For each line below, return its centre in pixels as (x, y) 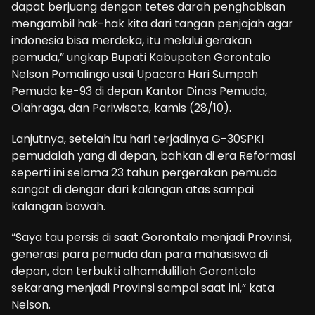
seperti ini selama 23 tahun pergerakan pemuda (144, 172)
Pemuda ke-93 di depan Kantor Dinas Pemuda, (139, 91)
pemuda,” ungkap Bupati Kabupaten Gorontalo (141, 57)
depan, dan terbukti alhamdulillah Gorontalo (134, 271)
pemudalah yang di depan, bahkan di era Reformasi (153, 155)
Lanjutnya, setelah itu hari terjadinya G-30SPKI (137, 139)
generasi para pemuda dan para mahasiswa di (140, 254)
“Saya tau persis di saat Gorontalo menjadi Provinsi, (152, 237)
